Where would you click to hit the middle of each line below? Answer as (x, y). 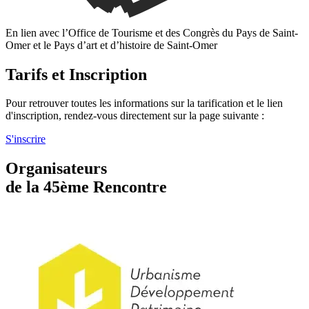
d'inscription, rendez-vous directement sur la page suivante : (135, 116)
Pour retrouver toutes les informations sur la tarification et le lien (144, 103)
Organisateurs (56, 169)
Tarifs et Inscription (76, 74)
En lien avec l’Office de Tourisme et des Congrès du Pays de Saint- (152, 32)
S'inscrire (26, 139)
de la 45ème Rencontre (86, 187)
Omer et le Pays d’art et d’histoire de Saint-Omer (111, 45)
